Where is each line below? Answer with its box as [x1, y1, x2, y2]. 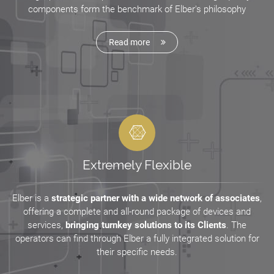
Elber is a [12, 192, 51, 204]
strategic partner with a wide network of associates [51, 192, 260, 204]
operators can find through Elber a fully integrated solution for [15, 232, 259, 244]
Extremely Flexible [83, 157, 191, 172]
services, [28, 219, 65, 231]
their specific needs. [97, 246, 177, 257]
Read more [109, 37, 150, 47]
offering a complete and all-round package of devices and [23, 206, 251, 217]
